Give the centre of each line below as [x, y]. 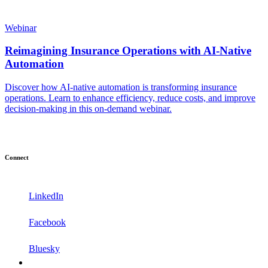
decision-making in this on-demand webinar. [88, 109]
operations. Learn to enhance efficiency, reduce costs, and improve [130, 98]
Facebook [47, 222]
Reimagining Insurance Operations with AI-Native [128, 51]
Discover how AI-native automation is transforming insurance [121, 87]
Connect [17, 157]
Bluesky [44, 248]
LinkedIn [46, 196]
